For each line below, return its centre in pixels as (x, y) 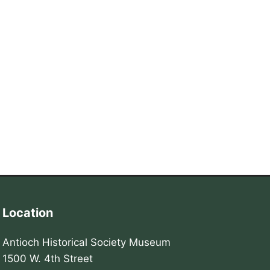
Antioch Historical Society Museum (87, 242)
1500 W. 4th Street (48, 258)
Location (28, 212)
